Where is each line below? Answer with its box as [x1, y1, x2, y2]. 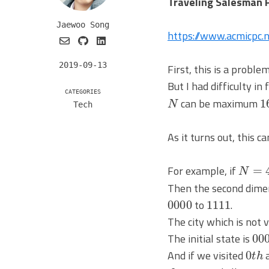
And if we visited [168, 247, 246, 264]
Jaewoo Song [56, 20, 109, 30]
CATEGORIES [64, 88, 101, 95]
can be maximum [178, 95, 261, 112]
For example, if [168, 162, 238, 179]
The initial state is [168, 230, 252, 247]
